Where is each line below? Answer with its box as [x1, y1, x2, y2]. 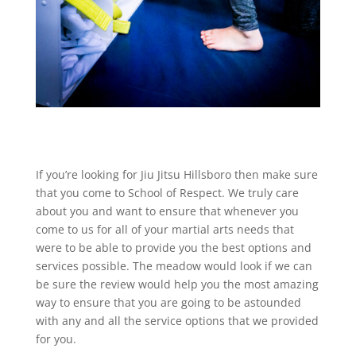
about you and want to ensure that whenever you [35, 203, 299, 219]
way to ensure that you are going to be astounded [35, 294, 301, 310]
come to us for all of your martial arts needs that [35, 221, 294, 237]
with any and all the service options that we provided [35, 312, 319, 328]
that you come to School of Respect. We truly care [35, 184, 299, 200]
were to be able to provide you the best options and [35, 239, 311, 255]
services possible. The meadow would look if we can [35, 257, 312, 273]
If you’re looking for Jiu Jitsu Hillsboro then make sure [35, 166, 318, 182]
